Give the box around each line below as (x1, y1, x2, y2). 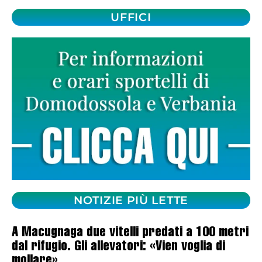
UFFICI (111, 10, 151, 24)
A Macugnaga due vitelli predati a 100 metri (12, 226, 249, 241)
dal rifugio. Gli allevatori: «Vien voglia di (12, 240, 225, 255)
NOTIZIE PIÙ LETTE (74, 194, 188, 208)
